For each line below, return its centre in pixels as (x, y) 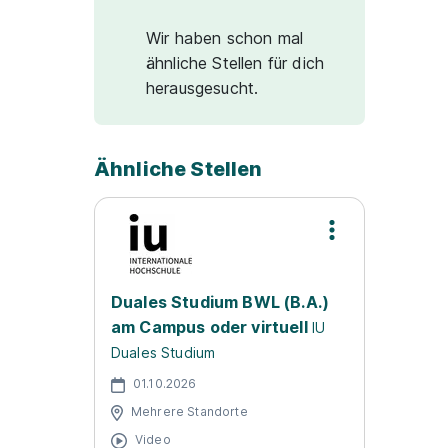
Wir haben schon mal (225, 38)
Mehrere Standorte (189, 411)
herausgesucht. (202, 88)
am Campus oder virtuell (209, 327)
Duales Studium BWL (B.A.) (220, 302)
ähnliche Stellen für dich (235, 63)
